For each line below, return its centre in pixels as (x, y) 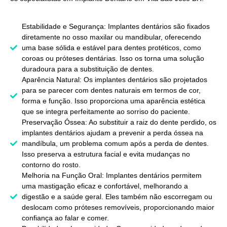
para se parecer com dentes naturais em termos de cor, (111, 90)
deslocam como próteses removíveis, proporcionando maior (118, 207)
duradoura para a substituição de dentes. (88, 69)
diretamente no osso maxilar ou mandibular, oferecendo (111, 37)
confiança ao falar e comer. (65, 218)
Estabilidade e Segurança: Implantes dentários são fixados (116, 26)
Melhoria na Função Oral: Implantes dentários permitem (111, 175)
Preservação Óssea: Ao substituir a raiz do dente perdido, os (119, 122)
